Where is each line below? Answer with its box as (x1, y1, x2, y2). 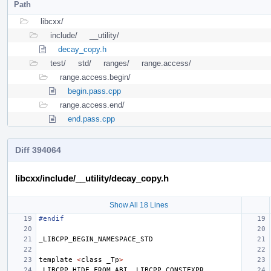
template (39, 255, 73, 264)
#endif (39, 214, 64, 223)
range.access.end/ (60, 100, 125, 109)
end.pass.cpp (68, 114, 115, 123)
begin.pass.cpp (68, 86, 121, 96)
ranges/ (103, 58, 129, 68)
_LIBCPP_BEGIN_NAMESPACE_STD (39, 235, 153, 243)
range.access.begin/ (60, 72, 131, 82)
